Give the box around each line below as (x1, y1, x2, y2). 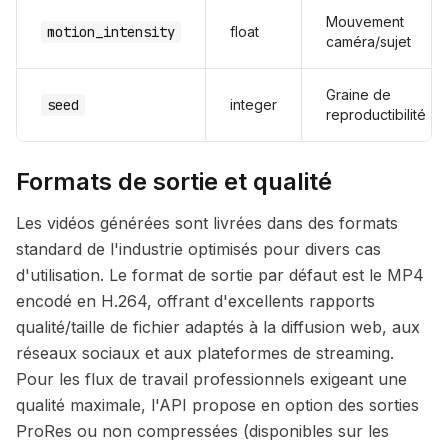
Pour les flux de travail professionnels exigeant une (16, 369, 407, 389)
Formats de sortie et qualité (16, 167, 332, 196)
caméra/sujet (326, 33, 411, 50)
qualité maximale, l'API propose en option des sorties (16, 395, 419, 415)
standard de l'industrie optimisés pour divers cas (16, 239, 381, 259)
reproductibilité (326, 106, 426, 123)
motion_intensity (47, 23, 175, 41)
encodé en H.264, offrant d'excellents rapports (16, 291, 375, 311)
